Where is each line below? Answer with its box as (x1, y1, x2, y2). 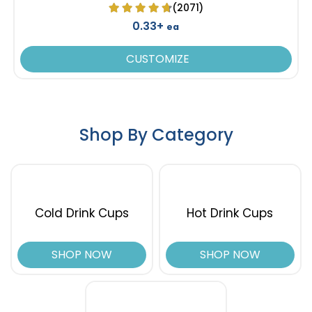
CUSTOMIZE (123, 50, 189, 67)
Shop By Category (79, 123, 233, 146)
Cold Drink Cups (35, 205, 130, 222)
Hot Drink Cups (187, 205, 274, 222)
